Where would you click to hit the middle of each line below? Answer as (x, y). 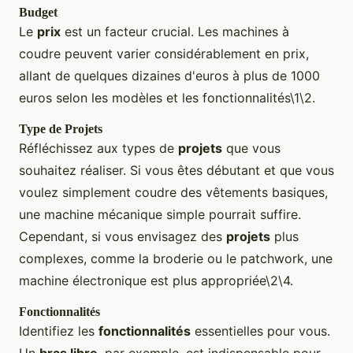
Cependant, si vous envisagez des (123, 237)
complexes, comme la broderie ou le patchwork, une (176, 259)
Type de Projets (61, 129)
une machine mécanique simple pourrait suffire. (160, 215)
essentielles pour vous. (260, 331)
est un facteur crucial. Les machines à (175, 32)
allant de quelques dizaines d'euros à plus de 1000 (169, 76)
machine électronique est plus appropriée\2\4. (156, 281)
